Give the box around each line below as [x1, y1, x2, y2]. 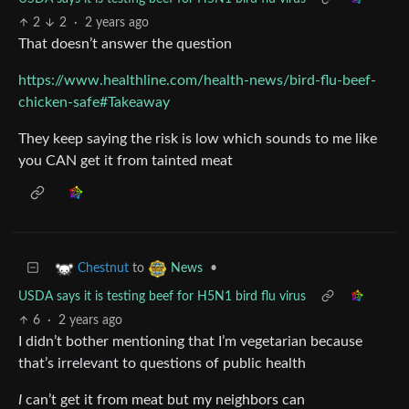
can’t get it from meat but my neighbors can [22, 392, 305, 407]
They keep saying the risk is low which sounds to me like [18, 131, 377, 146]
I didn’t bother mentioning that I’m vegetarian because [18, 333, 362, 349]
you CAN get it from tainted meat [18, 152, 233, 168]
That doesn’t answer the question [18, 36, 232, 51]
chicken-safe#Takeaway [18, 94, 170, 110]
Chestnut [78, 261, 129, 275]
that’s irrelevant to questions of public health [18, 355, 306, 371]
